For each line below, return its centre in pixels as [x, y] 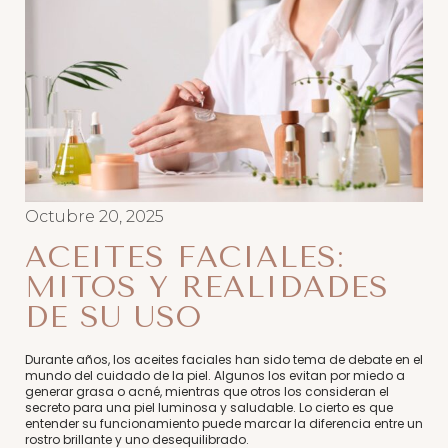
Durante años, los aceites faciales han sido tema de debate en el [224, 359]
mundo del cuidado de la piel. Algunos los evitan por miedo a [215, 375]
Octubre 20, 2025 [94, 216]
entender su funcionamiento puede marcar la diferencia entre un [224, 423]
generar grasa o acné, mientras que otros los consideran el [207, 391]
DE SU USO [113, 316]
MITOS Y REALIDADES [207, 286]
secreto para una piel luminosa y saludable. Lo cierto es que [209, 407]
